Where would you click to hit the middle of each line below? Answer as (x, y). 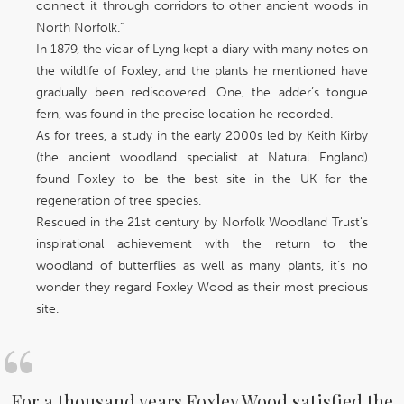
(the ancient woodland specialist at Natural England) (202, 158)
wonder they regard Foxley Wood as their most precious (202, 288)
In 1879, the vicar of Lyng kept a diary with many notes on (202, 50)
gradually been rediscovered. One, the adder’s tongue (202, 93)
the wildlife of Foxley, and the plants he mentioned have (202, 71)
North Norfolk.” (80, 28)
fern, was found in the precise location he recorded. (184, 115)
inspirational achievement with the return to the (202, 244)
